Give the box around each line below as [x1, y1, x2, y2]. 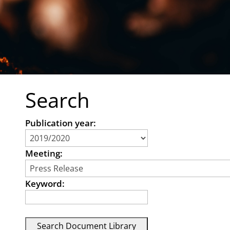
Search [25, 86, 90, 114]
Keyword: [25, 178, 65, 190]
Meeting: [25, 147, 63, 160]
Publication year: [25, 117, 97, 129]
